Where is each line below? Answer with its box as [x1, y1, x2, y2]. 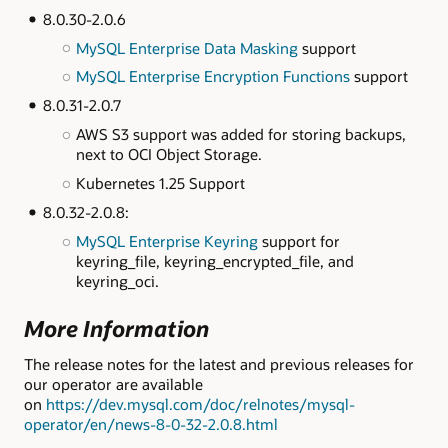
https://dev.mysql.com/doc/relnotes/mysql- [46, 394, 355, 415]
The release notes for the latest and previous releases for [24, 354, 414, 375]
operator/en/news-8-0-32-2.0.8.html [24, 414, 278, 435]
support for [257, 230, 340, 251]
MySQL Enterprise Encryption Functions [75, 66, 350, 87]
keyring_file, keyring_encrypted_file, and [75, 250, 354, 271]
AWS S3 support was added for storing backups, [75, 124, 406, 145]
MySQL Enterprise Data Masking [75, 37, 298, 58]
